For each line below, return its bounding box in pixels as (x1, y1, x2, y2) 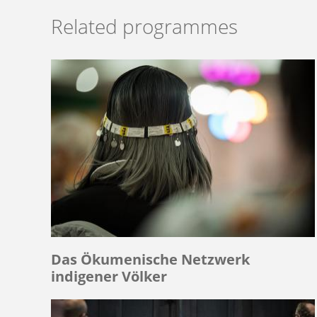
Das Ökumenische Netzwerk (51, 249, 250, 269)
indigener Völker (51, 266, 167, 286)
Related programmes (51, 13, 238, 40)
